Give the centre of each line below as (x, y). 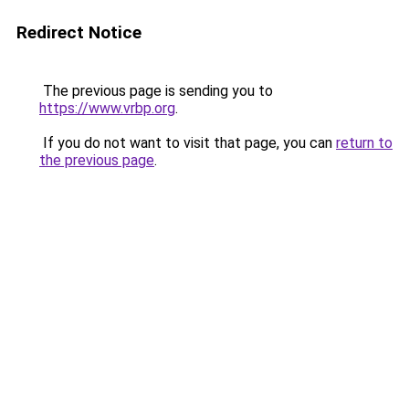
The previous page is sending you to (156, 91)
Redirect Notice (79, 32)
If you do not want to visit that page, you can (188, 143)
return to (364, 143)
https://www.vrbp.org (107, 108)
